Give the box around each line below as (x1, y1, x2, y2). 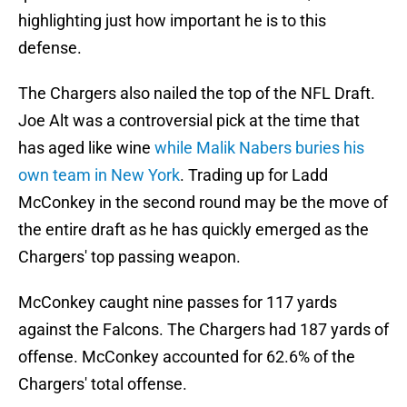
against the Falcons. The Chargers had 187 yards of (18, 320, 389, 340)
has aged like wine (18, 138, 154, 158)
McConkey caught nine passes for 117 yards (18, 293, 337, 313)
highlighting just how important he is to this (18, 11, 326, 31)
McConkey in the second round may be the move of (18, 193, 388, 213)
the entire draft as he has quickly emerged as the (18, 220, 369, 240)
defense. (18, 38, 82, 58)
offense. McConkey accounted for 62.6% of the (18, 347, 355, 367)
